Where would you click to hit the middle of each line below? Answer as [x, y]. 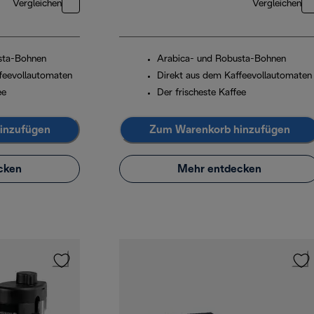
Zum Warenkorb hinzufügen [219, 130]
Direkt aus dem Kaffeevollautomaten [234, 76]
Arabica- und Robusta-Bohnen [221, 60]
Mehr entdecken [219, 169]
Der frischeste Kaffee [202, 93]
